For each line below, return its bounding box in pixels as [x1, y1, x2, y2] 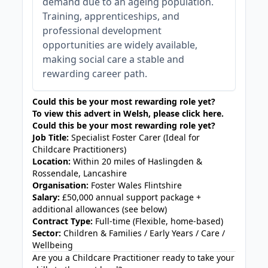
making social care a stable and [42, 53, 185, 66]
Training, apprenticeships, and [42, 10, 180, 23]
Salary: [32, 191, 60, 203]
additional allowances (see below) [32, 203, 167, 215]
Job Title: [32, 132, 69, 143]
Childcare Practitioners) [32, 144, 127, 155]
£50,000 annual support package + [60, 191, 202, 203]
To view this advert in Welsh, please [32, 108, 182, 119]
